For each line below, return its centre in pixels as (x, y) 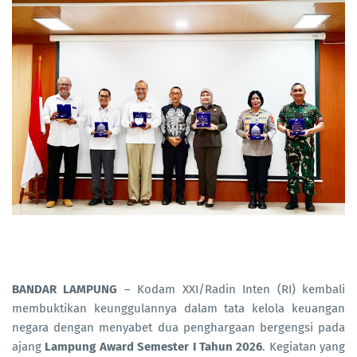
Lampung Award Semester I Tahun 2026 (154, 346)
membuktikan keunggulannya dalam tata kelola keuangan (178, 308)
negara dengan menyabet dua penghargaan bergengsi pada (178, 327)
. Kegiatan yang (304, 346)
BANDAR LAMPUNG (65, 289)
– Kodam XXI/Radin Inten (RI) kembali (231, 289)
